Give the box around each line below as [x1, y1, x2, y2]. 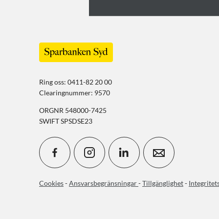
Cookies [39, 178, 64, 187]
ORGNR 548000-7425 [39, 106, 107, 114]
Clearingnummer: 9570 [39, 88, 110, 97]
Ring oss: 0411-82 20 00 [39, 77, 112, 86]
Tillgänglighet [142, 178, 183, 187]
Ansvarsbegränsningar [69, 178, 138, 187]
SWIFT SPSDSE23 [39, 116, 92, 125]
